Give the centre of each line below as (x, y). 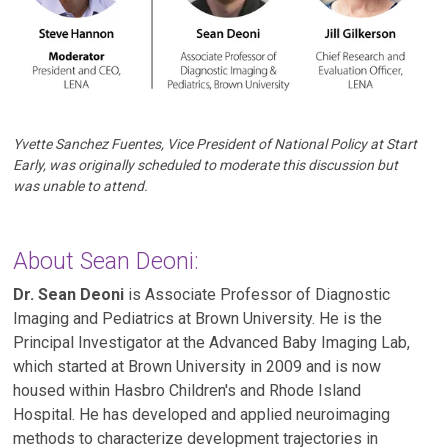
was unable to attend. (81, 185)
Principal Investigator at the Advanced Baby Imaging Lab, (212, 342)
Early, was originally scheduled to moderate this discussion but (206, 164)
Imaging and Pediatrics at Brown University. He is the (198, 318)
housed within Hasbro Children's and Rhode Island (187, 390)
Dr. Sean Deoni (69, 294)
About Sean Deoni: (109, 261)
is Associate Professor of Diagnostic (257, 294)
